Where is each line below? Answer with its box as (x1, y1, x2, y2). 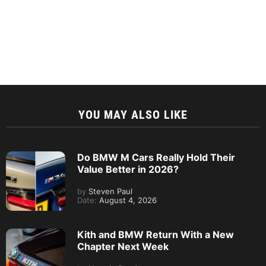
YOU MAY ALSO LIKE (78, 107, 188, 122)
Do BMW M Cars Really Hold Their (77, 151, 235, 164)
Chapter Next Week (77, 240, 169, 253)
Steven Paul (86, 187, 132, 197)
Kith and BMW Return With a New (77, 229, 234, 241)
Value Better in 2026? (77, 163, 179, 176)
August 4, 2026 (97, 196, 157, 205)
